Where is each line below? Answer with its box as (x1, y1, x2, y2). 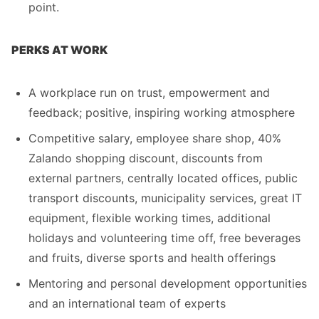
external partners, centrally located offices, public (28, 171, 298, 185)
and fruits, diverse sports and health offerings (28, 251, 276, 265)
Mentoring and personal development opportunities (28, 276, 307, 291)
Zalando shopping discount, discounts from (28, 151, 263, 165)
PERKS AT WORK (11, 43, 108, 57)
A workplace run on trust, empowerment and (28, 85, 270, 100)
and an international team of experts (28, 296, 226, 310)
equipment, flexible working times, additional (28, 211, 271, 225)
